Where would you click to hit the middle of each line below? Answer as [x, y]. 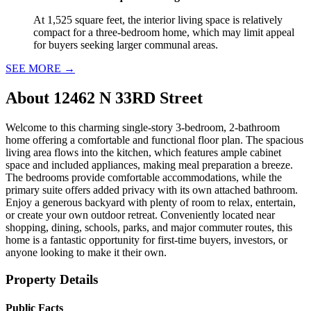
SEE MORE [35, 69]
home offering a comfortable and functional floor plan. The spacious [154, 140]
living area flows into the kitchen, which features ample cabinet [143, 152]
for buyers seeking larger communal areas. [126, 45]
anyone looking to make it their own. [86, 252]
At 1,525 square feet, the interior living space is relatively [158, 20]
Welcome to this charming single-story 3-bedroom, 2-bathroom [143, 127]
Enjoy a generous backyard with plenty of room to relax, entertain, [151, 202]
